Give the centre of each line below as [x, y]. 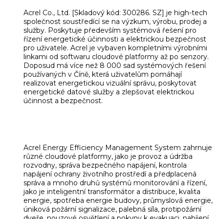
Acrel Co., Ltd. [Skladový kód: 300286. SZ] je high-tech [115, 13]
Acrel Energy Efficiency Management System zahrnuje [118, 148]
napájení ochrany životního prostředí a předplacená [110, 174]
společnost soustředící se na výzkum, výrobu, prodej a [115, 22]
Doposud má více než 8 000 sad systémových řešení [115, 66]
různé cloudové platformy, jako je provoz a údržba [108, 157]
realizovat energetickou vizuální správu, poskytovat [110, 83]
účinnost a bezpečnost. [63, 101]
